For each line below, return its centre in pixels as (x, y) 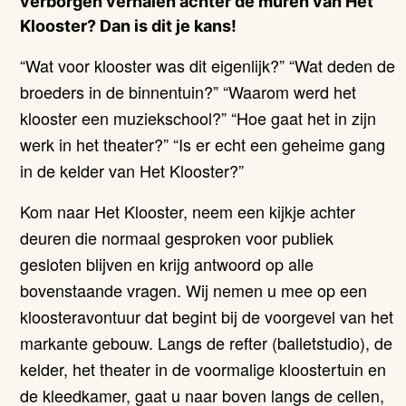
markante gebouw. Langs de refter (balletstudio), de (207, 343)
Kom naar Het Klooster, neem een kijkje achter (188, 211)
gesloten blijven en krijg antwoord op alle (167, 264)
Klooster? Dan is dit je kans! (129, 26)
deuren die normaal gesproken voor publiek (177, 237)
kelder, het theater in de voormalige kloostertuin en (203, 369)
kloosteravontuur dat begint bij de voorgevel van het (207, 316)
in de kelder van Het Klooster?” (132, 170)
